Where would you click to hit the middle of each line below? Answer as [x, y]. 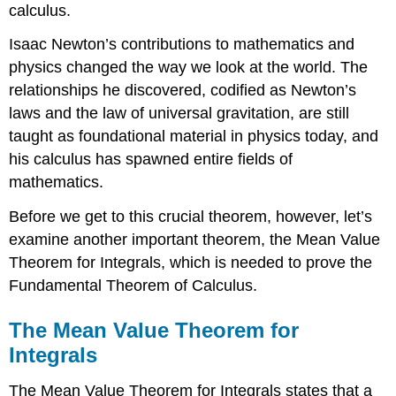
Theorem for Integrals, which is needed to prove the [191, 263]
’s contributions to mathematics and [230, 45]
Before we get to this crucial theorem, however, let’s [191, 217]
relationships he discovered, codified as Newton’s [183, 91]
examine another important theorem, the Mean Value [195, 240]
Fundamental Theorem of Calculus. [133, 286]
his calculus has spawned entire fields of [151, 160]
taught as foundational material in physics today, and [194, 137]
